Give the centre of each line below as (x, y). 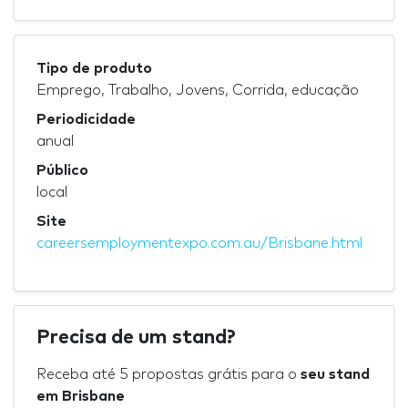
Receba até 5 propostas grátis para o (168, 374)
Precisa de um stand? (136, 337)
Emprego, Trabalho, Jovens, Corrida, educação (198, 90)
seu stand (335, 374)
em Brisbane (81, 396)
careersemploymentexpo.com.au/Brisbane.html (199, 243)
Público (62, 170)
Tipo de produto (94, 68)
